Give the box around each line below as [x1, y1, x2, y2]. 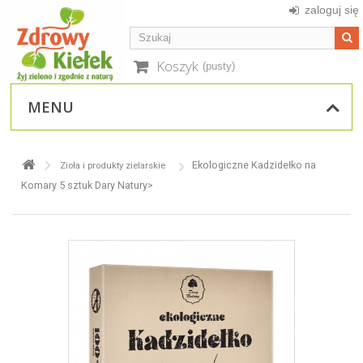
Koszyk [156, 56, 199, 75]
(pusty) [203, 59, 235, 72]
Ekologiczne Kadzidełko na [192, 159, 316, 172]
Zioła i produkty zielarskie [60, 160, 165, 172]
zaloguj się [305, 3, 359, 16]
